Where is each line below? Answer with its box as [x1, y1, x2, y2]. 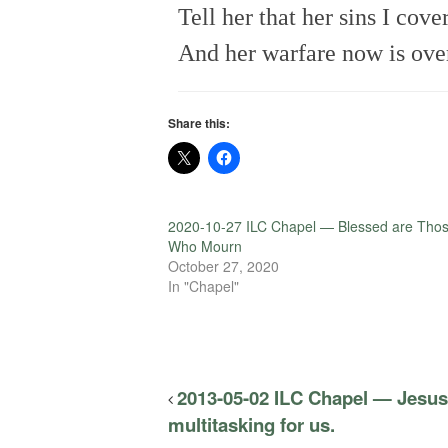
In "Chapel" [168, 275, 239, 296]
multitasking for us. [168, 410, 335, 438]
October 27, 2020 [168, 255, 279, 276]
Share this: [168, 113, 230, 132]
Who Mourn [168, 235, 242, 256]
